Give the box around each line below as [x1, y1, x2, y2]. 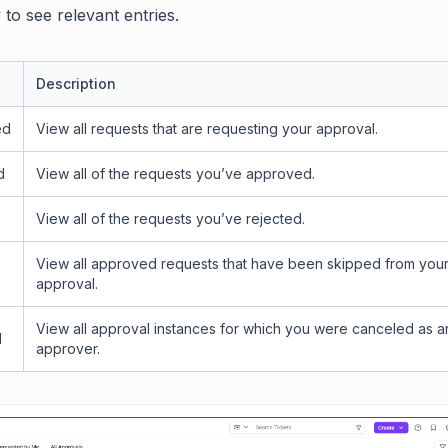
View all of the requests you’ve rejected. [36, 210, 305, 228]
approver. [36, 340, 100, 358]
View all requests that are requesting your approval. [36, 120, 378, 138]
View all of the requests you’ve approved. [36, 165, 315, 183]
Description [36, 75, 116, 93]
